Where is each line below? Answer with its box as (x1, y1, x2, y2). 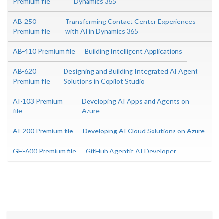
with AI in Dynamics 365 (65, 27, 139, 35)
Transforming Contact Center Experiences (65, 17, 196, 25)
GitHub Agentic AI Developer (86, 147, 176, 155)
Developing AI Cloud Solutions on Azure (83, 127, 205, 135)
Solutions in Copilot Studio (63, 77, 145, 85)
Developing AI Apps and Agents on (82, 97, 190, 105)
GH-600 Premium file (13, 147, 76, 155)
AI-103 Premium (13, 97, 63, 105)
